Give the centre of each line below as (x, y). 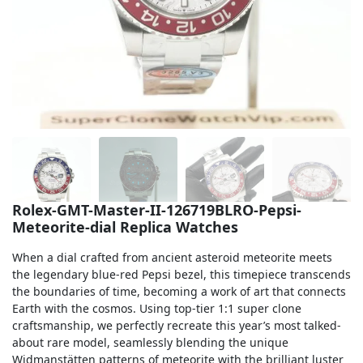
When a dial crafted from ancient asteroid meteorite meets (172, 257)
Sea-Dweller (49, 14)
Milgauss (41, 114)
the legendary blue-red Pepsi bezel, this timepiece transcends (181, 274)
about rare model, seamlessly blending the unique (150, 342)
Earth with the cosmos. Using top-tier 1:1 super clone (157, 308)
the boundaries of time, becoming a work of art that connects (179, 291)
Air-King (38, 81)
